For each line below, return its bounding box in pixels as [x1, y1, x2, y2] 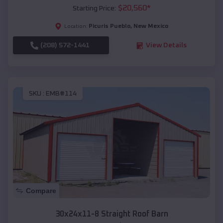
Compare [26, 186, 56, 195]
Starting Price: [72, 5, 116, 12]
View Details [145, 42, 187, 49]
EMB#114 [46, 90, 77, 97]
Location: [64, 24, 88, 29]
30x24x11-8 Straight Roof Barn [55, 210, 168, 218]
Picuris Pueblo [89, 23, 130, 30]
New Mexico [133, 23, 168, 30]
